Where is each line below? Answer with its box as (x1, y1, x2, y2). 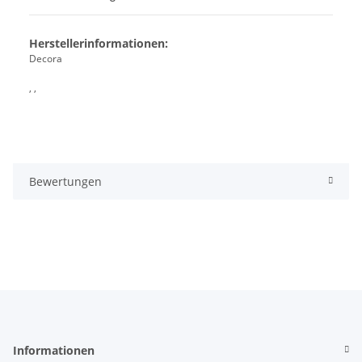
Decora (29, 51, 62, 65)
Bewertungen (29, 173, 102, 189)
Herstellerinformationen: (29, 35, 168, 51)
